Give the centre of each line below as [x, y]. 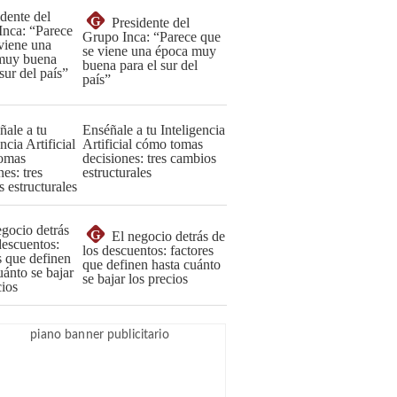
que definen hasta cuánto [152, 265]
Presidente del [151, 23]
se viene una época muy [149, 51]
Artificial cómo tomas [143, 144]
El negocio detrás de [168, 236]
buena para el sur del [140, 65]
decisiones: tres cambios [149, 158]
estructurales [117, 172]
